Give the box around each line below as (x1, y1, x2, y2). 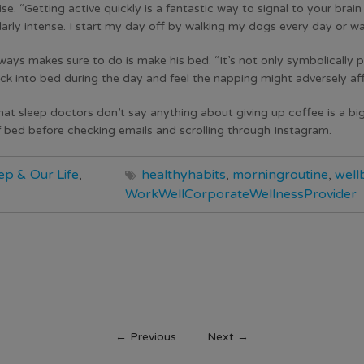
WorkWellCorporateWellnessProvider (125, 186, 357, 202)
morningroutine (232, 167, 328, 183)
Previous (127, 330, 176, 344)
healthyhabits (141, 167, 226, 183)
